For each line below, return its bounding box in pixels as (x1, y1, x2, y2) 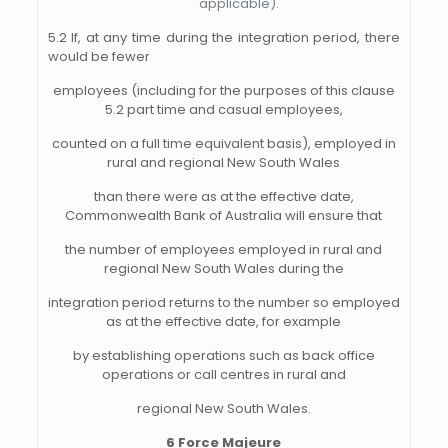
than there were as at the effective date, (93, 187, 354, 206)
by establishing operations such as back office (72, 346, 375, 365)
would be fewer (47, 47, 150, 66)
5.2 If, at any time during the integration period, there (47, 28, 400, 47)
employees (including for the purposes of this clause (52, 81, 395, 100)
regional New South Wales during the (103, 259, 344, 278)
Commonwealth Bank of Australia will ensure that (65, 206, 383, 225)
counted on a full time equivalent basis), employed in (51, 134, 396, 153)
